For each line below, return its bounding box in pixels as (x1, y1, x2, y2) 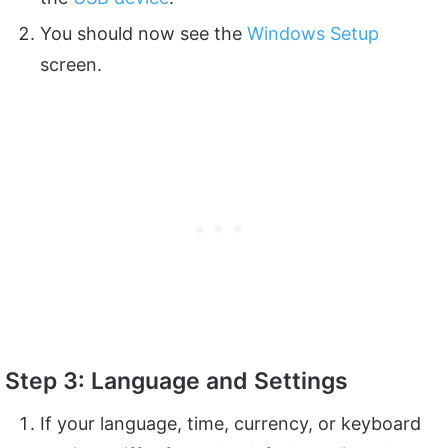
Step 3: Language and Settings (5, 366, 348, 395)
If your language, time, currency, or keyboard (40, 413, 421, 435)
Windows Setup (247, 22, 379, 44)
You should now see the (40, 22, 247, 44)
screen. (40, 53, 102, 75)
